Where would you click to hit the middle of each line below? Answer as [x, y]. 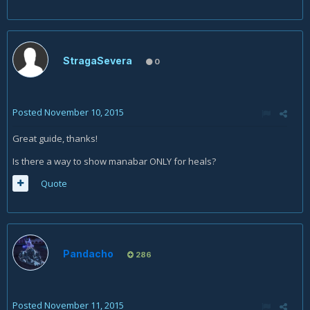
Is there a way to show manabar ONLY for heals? [114, 162]
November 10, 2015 [84, 112]
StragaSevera [98, 61]
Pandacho [88, 254]
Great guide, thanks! [55, 139]
